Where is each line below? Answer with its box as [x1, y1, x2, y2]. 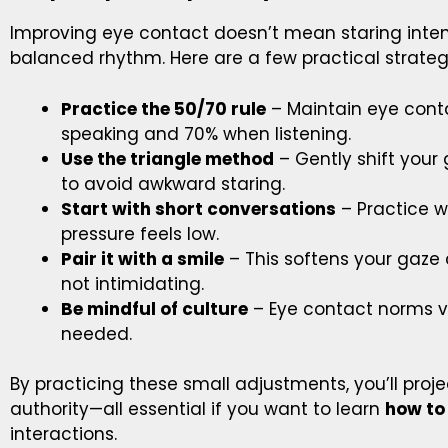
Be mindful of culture [61, 296, 248, 321]
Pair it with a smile [61, 246, 224, 271]
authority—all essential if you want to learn [10, 397, 385, 422]
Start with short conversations [61, 196, 336, 221]
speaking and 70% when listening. [61, 121, 351, 146]
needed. [61, 321, 132, 346]
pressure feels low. [61, 221, 219, 246]
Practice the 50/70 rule [61, 96, 266, 121]
